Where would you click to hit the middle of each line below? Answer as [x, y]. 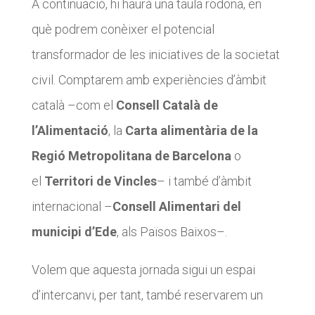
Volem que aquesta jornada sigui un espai [143, 270]
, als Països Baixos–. [172, 232]
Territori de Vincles [100, 181]
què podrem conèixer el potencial [123, 29]
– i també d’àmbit [204, 181]
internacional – [72, 206]
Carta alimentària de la [191, 130]
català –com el [72, 105]
